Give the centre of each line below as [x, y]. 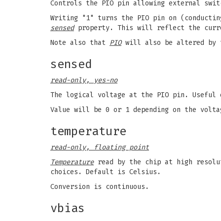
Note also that [80, 43]
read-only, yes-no [84, 80]
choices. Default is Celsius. [106, 172]
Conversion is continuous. [100, 187]
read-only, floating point [100, 147]
